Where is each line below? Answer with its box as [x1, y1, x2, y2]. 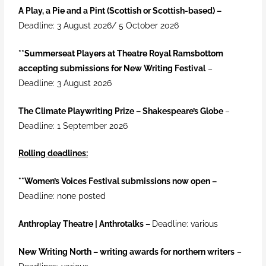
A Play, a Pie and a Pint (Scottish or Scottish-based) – [18, 5, 222, 15]
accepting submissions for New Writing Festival [18, 63, 206, 73]
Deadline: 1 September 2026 [18, 121, 128, 131]
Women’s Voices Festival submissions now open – [24, 176, 217, 186]
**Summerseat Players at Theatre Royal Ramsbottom [18, 48, 224, 58]
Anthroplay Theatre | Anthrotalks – [18, 219, 151, 229]
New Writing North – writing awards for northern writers [18, 247, 235, 257]
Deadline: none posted [18, 191, 106, 201]
